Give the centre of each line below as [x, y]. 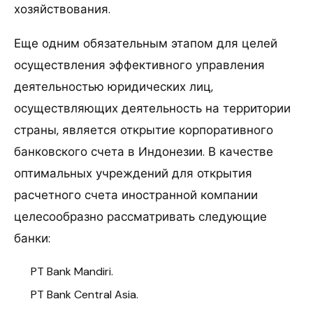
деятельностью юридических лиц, [114, 86]
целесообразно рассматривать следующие [140, 216]
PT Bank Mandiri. [72, 271]
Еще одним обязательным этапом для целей [146, 43]
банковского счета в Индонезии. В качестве [144, 151]
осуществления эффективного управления [139, 65]
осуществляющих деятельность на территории [152, 108]
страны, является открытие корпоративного [144, 130]
